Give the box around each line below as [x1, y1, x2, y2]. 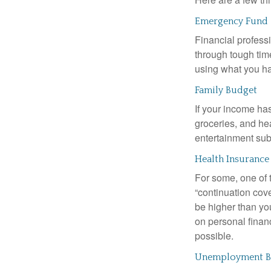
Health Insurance [195, 153, 269, 165]
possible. [195, 228, 233, 243]
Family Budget [195, 84, 257, 96]
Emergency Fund [195, 15, 268, 27]
